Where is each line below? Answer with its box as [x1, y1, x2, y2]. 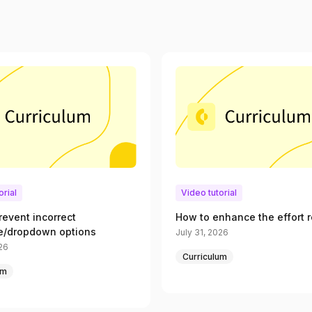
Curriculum [182, 251, 227, 262]
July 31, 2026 [175, 227, 228, 238]
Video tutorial [181, 187, 237, 198]
